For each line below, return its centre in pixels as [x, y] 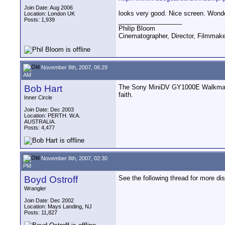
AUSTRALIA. [40, 122]
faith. [126, 95]
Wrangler [35, 188]
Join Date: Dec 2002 [49, 200]
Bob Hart [43, 89]
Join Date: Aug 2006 [48, 8]
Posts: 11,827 [41, 212]
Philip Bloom [137, 29]
